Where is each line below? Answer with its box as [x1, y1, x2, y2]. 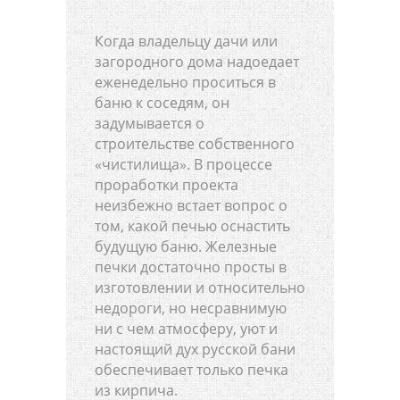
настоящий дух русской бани [95, 338, 296, 359]
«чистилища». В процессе [95, 154, 272, 174]
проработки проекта [95, 174, 238, 195]
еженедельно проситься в [95, 71, 276, 92]
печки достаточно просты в [95, 256, 287, 277]
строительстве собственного [95, 133, 295, 154]
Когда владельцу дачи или [95, 30, 278, 51]
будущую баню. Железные [95, 236, 277, 256]
